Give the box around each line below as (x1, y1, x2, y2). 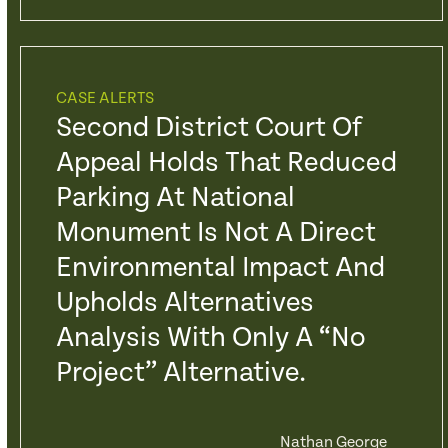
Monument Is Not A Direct (55, 217, 376, 249)
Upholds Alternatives (55, 287, 314, 319)
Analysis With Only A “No (55, 322, 365, 354)
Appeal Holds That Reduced (55, 147, 397, 179)
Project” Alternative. (55, 357, 306, 389)
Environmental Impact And (55, 252, 385, 284)
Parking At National (55, 182, 295, 214)
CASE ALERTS (55, 89, 154, 108)
